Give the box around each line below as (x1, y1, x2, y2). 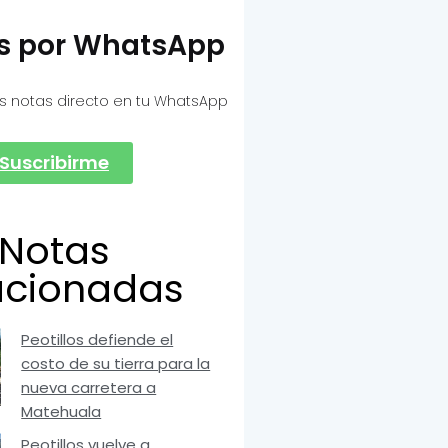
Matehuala (21, 401, 102, 423)
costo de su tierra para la (21, 353, 211, 375)
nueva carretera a (21, 377, 157, 399)
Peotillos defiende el (21, 329, 174, 351)
